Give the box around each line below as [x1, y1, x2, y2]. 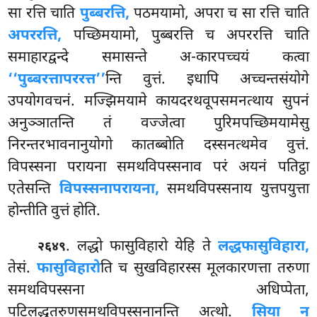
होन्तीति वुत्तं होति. [8, 201, 101, 221]
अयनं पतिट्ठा [238, 157, 309, 178]
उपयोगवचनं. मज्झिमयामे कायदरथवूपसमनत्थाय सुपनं [8, 91, 309, 112]
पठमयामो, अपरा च [129, 4, 242, 24]
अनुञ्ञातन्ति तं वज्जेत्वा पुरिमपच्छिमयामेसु [8, 113, 309, 134]
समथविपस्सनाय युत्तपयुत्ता [158, 179, 309, 200]
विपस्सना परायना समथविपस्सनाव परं [8, 157, 239, 178]
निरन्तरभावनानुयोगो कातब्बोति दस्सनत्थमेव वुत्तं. [8, 135, 309, 156]
